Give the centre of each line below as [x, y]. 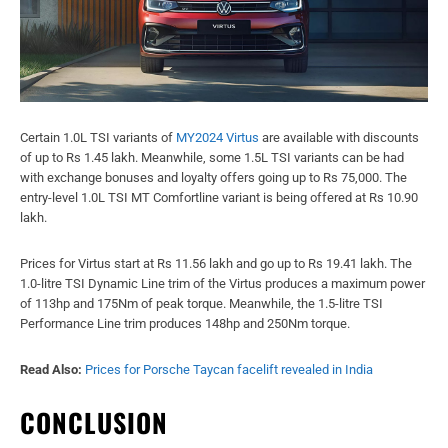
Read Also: [51, 370]
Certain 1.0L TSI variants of [98, 138]
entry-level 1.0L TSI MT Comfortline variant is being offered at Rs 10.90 [219, 198]
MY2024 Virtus [217, 138]
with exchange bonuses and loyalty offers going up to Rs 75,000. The [213, 178]
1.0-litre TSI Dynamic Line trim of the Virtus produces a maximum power [222, 284]
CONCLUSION [94, 423]
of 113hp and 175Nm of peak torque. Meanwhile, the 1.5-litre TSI [201, 304]
